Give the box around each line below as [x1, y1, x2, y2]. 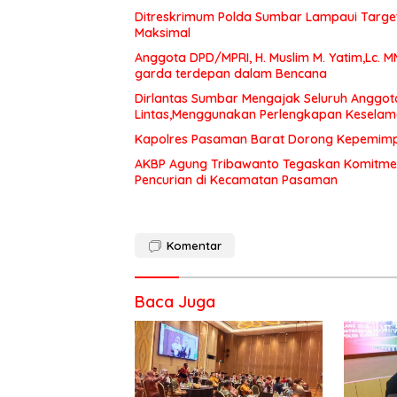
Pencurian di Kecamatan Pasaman [135, 171, 338, 188]
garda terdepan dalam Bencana [135, 65, 331, 82]
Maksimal [135, 24, 191, 41]
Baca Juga [135, 291, 215, 312]
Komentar [167, 237, 222, 253]
